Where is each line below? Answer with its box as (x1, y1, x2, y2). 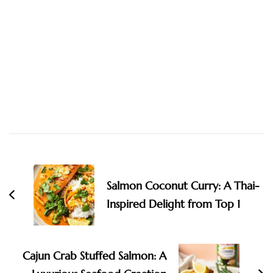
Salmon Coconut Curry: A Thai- (107, 178, 259, 193)
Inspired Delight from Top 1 (107, 196, 240, 211)
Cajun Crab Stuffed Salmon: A (23, 248, 166, 263)
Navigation (9, 152, 91, 174)
